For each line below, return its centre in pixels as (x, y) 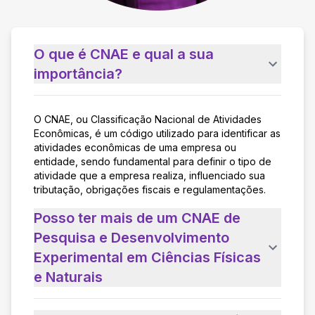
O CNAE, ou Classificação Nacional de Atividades (148, 119)
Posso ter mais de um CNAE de (137, 218)
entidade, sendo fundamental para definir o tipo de (153, 161)
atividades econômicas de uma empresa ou (135, 147)
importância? (78, 73)
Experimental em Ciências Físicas (147, 257)
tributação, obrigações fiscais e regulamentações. (150, 189)
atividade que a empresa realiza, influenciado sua (149, 175)
